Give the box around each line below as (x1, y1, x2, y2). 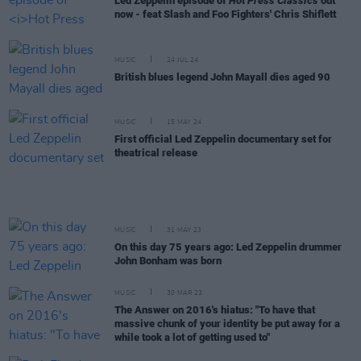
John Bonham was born (114, 255, 222, 267)
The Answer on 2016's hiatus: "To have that (114, 303, 315, 316)
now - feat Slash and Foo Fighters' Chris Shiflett (114, 8, 336, 20)
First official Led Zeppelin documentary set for (114, 133, 332, 145)
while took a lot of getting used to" (114, 330, 270, 343)
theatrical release (114, 147, 197, 159)
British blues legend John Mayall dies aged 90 (114, 70, 330, 83)
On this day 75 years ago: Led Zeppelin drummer (114, 241, 342, 253)
